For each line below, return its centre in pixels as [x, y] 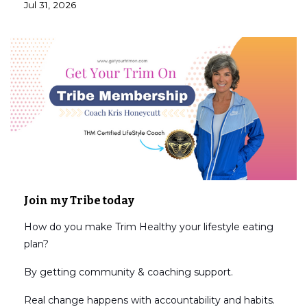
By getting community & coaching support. [128, 272]
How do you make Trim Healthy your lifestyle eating [149, 227]
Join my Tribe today [79, 201]
